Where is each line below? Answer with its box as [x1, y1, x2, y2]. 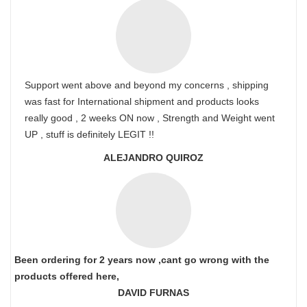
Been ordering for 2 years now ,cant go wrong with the [14, 254, 269, 265]
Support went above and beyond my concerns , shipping [25, 79, 269, 90]
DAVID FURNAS [118, 287, 189, 298]
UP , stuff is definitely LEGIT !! [25, 129, 154, 140]
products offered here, [14, 271, 119, 282]
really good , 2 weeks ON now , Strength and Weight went [25, 112, 275, 123]
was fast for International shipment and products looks [25, 96, 259, 107]
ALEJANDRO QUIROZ [103, 152, 204, 163]
